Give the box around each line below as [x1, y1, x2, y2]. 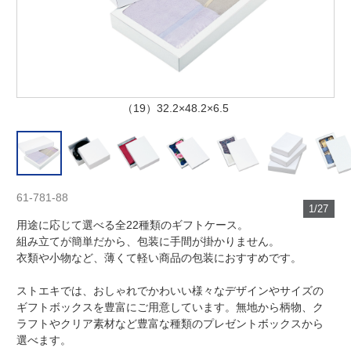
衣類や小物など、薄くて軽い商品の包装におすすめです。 [16, 251, 302, 265]
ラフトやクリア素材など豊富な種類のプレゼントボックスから [16, 317, 324, 331]
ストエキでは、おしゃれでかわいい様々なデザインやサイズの [16, 284, 324, 298]
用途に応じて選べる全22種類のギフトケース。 [16, 219, 249, 232]
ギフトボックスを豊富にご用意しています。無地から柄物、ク [16, 301, 324, 314]
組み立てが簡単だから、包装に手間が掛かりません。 [16, 235, 280, 248]
